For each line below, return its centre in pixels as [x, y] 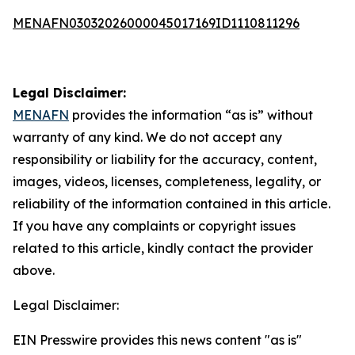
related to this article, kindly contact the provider [163, 248]
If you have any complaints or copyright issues [154, 226]
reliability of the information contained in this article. [172, 204]
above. [34, 270]
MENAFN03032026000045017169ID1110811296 [156, 23]
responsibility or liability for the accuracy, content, [165, 159]
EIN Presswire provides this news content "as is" [157, 340]
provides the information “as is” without [191, 115]
